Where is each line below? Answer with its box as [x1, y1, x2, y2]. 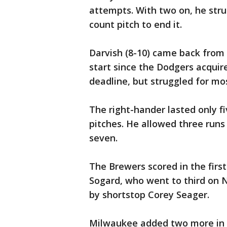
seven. [89, 132, 118, 144]
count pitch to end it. [89, 18, 182, 30]
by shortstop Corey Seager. [89, 188, 209, 201]
